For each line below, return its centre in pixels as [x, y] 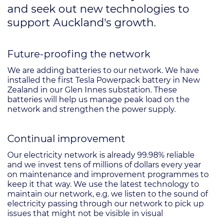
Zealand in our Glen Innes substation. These [92, 90]
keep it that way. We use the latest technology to [103, 184]
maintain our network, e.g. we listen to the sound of [108, 194]
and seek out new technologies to [98, 9]
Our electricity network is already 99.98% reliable [101, 155]
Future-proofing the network [79, 54]
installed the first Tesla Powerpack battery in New [104, 80]
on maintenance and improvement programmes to [108, 174]
